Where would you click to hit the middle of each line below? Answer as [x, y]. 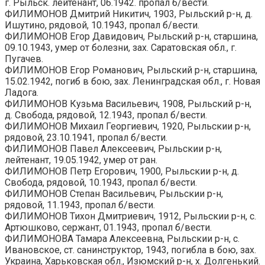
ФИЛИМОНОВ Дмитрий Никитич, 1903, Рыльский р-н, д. [129, 14]
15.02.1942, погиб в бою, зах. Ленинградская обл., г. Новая [132, 81]
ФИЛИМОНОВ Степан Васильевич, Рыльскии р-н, [114, 193]
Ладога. [22, 92]
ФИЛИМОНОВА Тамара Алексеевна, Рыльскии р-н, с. [122, 238]
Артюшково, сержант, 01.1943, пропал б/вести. [108, 227]
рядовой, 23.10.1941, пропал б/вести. [86, 137]
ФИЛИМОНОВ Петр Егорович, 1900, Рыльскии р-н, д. [122, 171]
